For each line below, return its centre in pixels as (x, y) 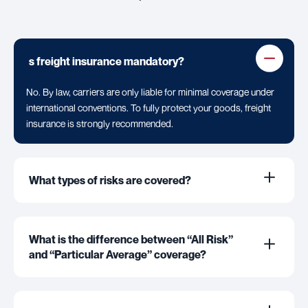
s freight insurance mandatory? (107, 62)
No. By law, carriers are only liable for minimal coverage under (150, 92)
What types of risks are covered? (110, 180)
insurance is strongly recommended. (100, 124)
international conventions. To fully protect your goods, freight (148, 108)
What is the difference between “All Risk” (131, 240)
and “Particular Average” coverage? (118, 255)
